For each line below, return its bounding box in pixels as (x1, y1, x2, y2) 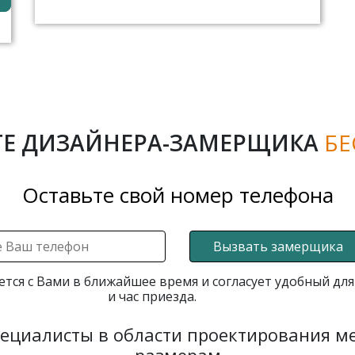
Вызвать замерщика (212, 237, 343, 255)
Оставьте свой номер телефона (21, 180, 334, 209)
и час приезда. (108, 287, 197, 305)
